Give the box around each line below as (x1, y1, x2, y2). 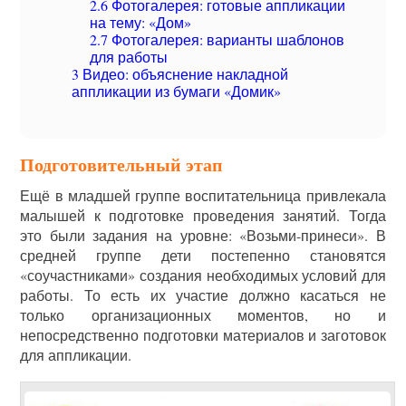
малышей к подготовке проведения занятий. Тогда (20, 206, 386, 225)
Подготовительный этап (20, 151, 224, 178)
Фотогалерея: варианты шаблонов (108, 30, 345, 49)
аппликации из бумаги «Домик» (72, 82, 282, 101)
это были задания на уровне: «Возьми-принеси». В (20, 226, 386, 245)
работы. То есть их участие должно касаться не (20, 285, 386, 304)
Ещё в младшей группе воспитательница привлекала (20, 186, 386, 205)
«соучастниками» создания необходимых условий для (20, 266, 386, 285)
